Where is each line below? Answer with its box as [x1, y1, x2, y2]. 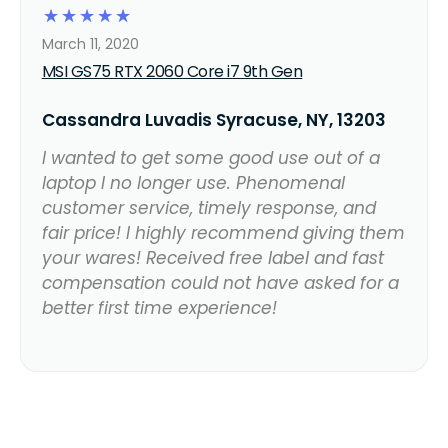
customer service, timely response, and [41, 195, 376, 220]
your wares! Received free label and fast [41, 245, 384, 270]
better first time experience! [41, 295, 277, 320]
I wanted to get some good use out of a [41, 145, 380, 170]
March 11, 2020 [41, 33, 139, 54]
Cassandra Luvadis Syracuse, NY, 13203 [41, 107, 386, 132]
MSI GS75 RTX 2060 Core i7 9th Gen [41, 59, 303, 83]
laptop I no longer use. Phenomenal [41, 170, 345, 195]
